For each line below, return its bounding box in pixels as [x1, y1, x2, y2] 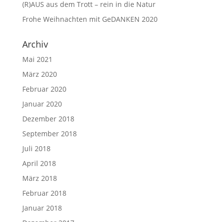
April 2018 [22, 158, 56, 168]
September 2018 [22, 128, 77, 138]
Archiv [22, 38, 48, 50]
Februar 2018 [22, 188, 66, 198]
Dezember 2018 [22, 113, 74, 123]
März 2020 [22, 69, 57, 79]
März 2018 [22, 173, 57, 183]
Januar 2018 [22, 203, 62, 213]
